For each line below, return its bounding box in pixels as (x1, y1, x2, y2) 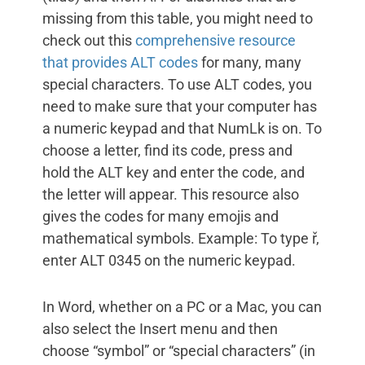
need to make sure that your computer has (42, 98, 317, 116)
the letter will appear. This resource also (42, 186, 299, 204)
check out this (42, 32, 135, 50)
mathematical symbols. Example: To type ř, (42, 230, 319, 248)
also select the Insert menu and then (42, 320, 278, 338)
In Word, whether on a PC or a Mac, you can (42, 298, 322, 316)
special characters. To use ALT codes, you (42, 76, 312, 94)
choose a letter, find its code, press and (42, 142, 292, 160)
